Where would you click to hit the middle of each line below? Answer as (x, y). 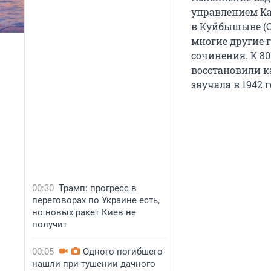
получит (50, 224)
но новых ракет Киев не (84, 212)
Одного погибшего (123, 252)
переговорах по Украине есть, (96, 200)
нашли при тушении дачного (94, 264)
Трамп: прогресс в (98, 188)
